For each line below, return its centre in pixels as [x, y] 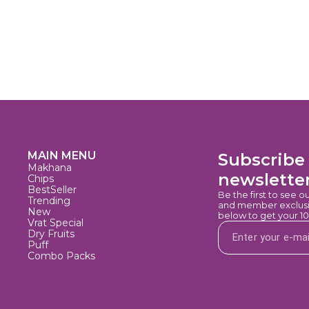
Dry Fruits [51, 234]
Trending [49, 201]
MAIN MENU [62, 156]
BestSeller [52, 190]
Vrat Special [56, 223]
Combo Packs [61, 256]
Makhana [50, 168]
